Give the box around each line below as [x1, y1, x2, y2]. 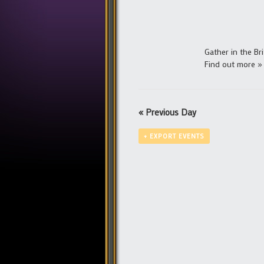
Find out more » [204, 58, 262, 70]
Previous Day [143, 105, 196, 118]
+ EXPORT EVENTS [144, 131, 204, 140]
